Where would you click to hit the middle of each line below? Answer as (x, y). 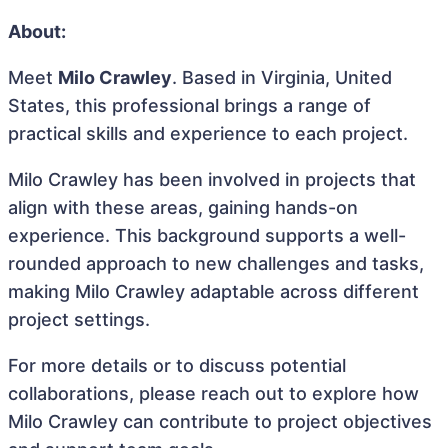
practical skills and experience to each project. (208, 133)
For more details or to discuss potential (177, 365)
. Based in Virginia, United (282, 77)
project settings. (79, 319)
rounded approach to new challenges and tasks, (216, 263)
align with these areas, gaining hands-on (183, 207)
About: (37, 31)
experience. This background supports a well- (207, 235)
